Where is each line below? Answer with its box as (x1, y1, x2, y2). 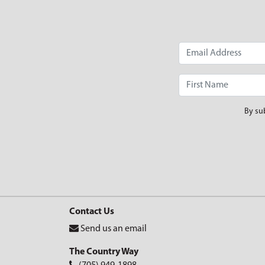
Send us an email (80, 224, 147, 234)
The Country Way (69, 247, 138, 257)
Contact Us (69, 207, 114, 216)
